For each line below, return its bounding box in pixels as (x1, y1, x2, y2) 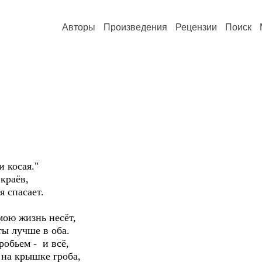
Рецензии (175, 22, 217, 32)
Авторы (62, 22, 95, 32)
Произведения (104, 22, 167, 32)
